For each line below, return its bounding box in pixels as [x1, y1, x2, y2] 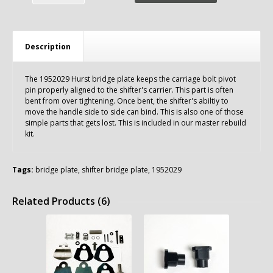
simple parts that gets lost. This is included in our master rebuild [25, 118, 246, 128]
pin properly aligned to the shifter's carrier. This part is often [25, 85, 233, 95]
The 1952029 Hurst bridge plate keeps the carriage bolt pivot [25, 74, 236, 84]
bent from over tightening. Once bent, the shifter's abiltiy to [25, 96, 229, 106]
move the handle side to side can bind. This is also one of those [25, 107, 244, 117]
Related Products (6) [12, 194, 110, 208]
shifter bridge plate [82, 165, 148, 175]
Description [25, 41, 71, 52]
